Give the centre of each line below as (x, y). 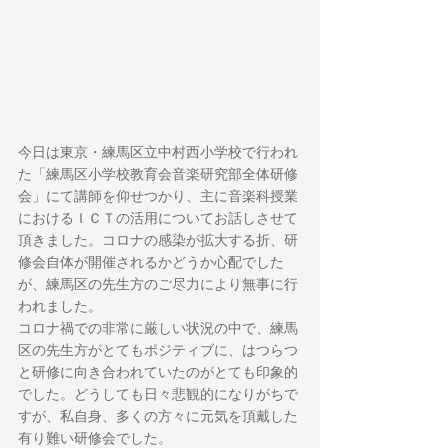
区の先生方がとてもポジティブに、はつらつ (158, 350)
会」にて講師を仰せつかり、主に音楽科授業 (158, 196)
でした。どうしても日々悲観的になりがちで (158, 394)
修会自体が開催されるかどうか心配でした (151, 262)
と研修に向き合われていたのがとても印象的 (158, 372)
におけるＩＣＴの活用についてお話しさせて (158, 218)
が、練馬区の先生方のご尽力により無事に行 (158, 284)
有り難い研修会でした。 (95, 438)
